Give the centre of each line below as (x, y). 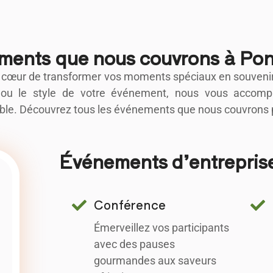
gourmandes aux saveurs (155, 260)
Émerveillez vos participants (162, 227)
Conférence (130, 204)
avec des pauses (135, 244)
